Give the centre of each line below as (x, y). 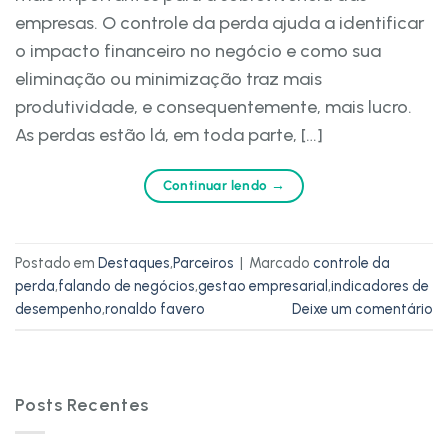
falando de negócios (126, 285)
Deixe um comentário (362, 308)
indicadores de (380, 285)
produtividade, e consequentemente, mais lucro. (213, 106)
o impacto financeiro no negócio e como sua (198, 50)
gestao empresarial (263, 285)
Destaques (134, 262)
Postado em (56, 262)
